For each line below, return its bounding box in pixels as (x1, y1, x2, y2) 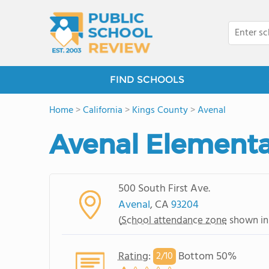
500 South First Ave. (118, 180, 210, 198)
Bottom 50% (175, 247, 237, 265)
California (83, 103, 122, 118)
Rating (118, 247, 148, 265)
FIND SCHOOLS (110, 74, 184, 85)
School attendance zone (121, 212, 227, 229)
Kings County (132, 103, 188, 118)
